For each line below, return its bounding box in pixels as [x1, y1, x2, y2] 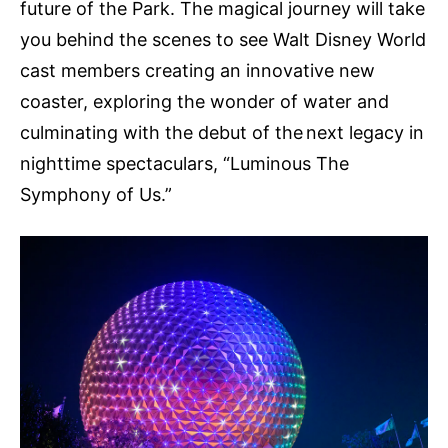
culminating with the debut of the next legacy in [20, 121, 424, 143]
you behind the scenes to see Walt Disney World [20, 28, 426, 50]
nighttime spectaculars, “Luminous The [20, 152, 349, 174]
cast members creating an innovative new [20, 59, 375, 81]
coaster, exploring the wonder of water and [20, 90, 389, 112]
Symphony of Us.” [20, 183, 172, 205]
